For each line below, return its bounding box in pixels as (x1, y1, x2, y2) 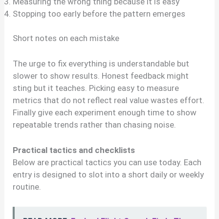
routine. (13, 182, 42, 192)
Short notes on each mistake (13, 33, 120, 43)
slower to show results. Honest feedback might (13, 71, 189, 81)
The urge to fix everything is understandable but (13, 59, 190, 69)
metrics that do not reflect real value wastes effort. (13, 95, 205, 106)
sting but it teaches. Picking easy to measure (13, 83, 179, 93)
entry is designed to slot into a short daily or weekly (13, 170, 204, 180)
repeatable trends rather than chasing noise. (13, 120, 176, 130)
